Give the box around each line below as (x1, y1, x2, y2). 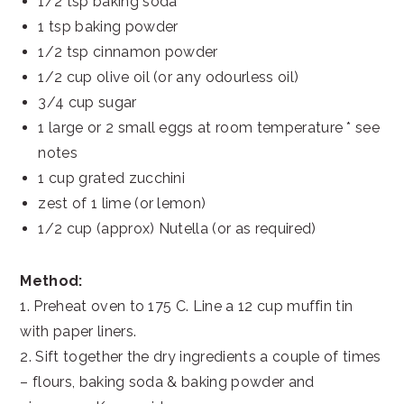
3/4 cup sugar (38, 93, 137, 111)
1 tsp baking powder (38, 17, 179, 35)
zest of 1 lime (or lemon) (38, 194, 207, 212)
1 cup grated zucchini (38, 169, 186, 187)
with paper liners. (20, 322, 137, 340)
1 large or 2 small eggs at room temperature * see (38, 118, 381, 136)
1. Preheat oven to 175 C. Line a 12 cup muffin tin (20, 297, 353, 315)
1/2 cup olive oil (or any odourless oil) (38, 68, 299, 86)
